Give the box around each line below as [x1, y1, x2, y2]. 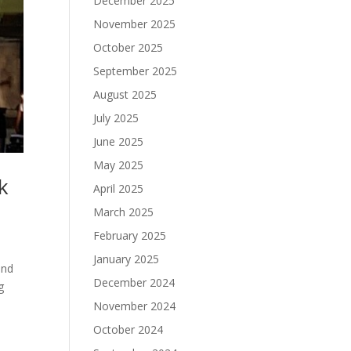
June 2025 [93, 134, 144, 150]
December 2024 [93, 275, 175, 291]
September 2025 [93, 63, 178, 79]
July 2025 [93, 110, 139, 126]
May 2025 [93, 157, 144, 173]
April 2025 [93, 181, 144, 197]
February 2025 [93, 228, 167, 244]
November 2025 [93, 16, 176, 32]
